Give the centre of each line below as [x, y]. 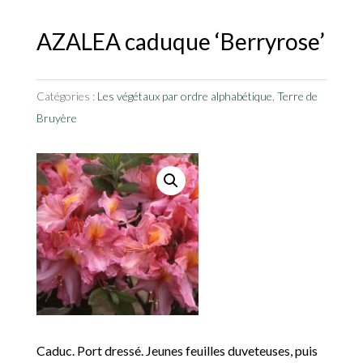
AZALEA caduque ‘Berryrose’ [180, 41]
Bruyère [56, 117]
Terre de [297, 96]
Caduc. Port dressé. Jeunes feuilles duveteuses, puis [177, 350]
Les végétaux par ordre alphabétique [184, 96]
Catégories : [66, 96]
